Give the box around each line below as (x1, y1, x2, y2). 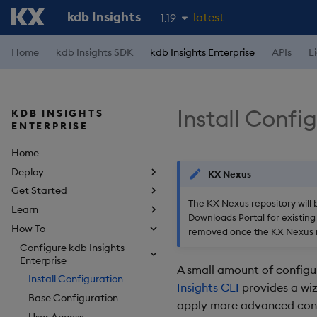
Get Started (11, 184, 67, 197)
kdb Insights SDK (56, 46, 133, 59)
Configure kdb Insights (20, 241, 125, 254)
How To (11, 221, 45, 235)
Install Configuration (28, 272, 123, 286)
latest (193, 10, 224, 24)
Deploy (11, 165, 44, 178)
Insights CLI (177, 279, 239, 294)
